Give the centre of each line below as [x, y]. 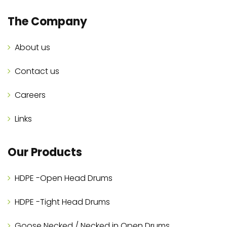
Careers [30, 95]
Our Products [45, 153]
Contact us [37, 71]
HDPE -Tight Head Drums [62, 202]
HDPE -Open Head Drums [64, 178]
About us [32, 48]
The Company [47, 22]
